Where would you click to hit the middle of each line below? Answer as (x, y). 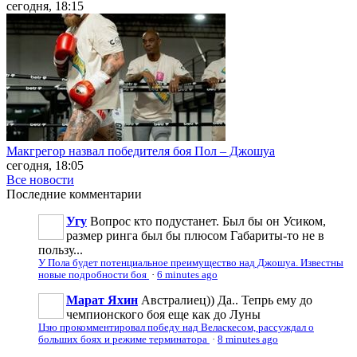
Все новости (40, 179)
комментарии (104, 194)
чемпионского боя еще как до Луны (163, 314)
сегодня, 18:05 (45, 165)
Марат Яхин (102, 300)
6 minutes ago (187, 275)
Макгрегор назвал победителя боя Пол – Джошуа (141, 151)
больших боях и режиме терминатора (124, 339)
